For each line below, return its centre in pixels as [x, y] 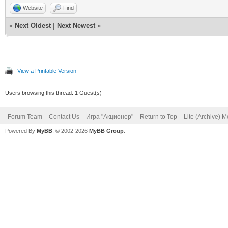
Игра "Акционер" [110, 116]
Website [33, 7]
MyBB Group [106, 131]
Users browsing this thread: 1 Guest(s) [53, 92]
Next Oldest [33, 25]
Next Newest [76, 25]
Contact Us [64, 116]
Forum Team [25, 116]
